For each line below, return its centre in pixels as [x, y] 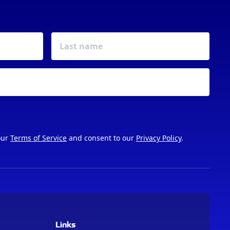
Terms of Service [39, 138]
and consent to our [101, 138]
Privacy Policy [159, 138]
